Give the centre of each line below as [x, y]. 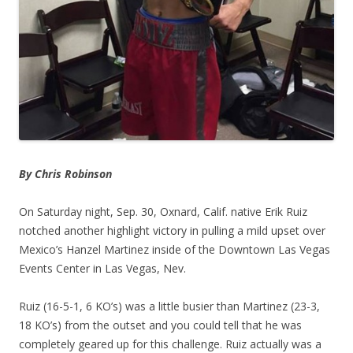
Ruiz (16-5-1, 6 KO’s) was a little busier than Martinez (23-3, [169, 307]
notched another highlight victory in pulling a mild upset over [172, 231]
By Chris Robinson [65, 174]
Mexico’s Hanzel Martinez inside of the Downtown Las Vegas [175, 250]
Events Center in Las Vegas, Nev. [102, 269]
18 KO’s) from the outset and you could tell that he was [160, 325]
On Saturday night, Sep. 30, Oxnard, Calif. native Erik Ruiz [163, 212]
